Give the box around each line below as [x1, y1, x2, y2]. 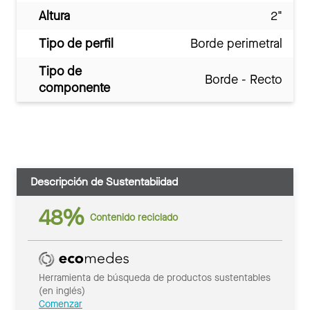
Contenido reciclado [90, 211, 178, 225]
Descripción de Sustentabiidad [30, 174, 178, 189]
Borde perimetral [190, 35, 282, 52]
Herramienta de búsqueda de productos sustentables [39, 271, 271, 284]
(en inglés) [39, 284, 85, 298]
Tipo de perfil [39, 35, 113, 52]
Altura [39, 7, 70, 24]
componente [39, 79, 110, 96]
